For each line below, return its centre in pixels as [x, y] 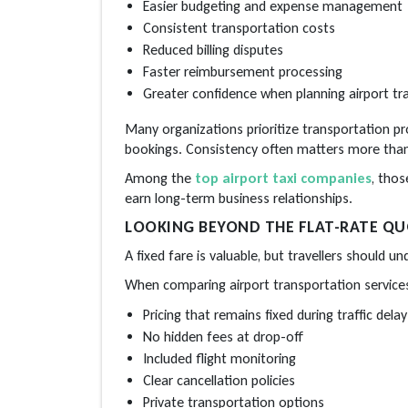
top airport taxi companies [283, 178]
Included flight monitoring [219, 358]
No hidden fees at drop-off [223, 336]
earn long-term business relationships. [239, 198]
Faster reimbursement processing [243, 71]
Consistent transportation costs [239, 27]
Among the [160, 178]
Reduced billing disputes [213, 49]
